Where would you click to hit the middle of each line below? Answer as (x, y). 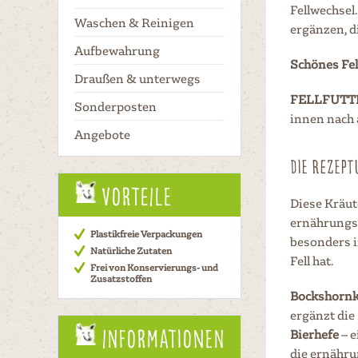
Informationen (163, 338)
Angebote (102, 134)
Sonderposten (115, 106)
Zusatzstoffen (121, 278)
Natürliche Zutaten (131, 251)
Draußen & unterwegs (137, 78)
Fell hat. (312, 261)
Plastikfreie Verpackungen (146, 234)
